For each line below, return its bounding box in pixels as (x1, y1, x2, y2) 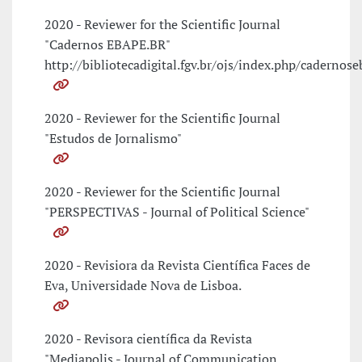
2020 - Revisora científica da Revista (44, 330, 252, 348)
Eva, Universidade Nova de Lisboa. (44, 276, 242, 295)
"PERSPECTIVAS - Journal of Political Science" (44, 203, 309, 221)
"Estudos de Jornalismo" (44, 129, 182, 148)
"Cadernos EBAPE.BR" (44, 36, 170, 54)
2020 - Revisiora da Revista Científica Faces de (44, 256, 310, 275)
